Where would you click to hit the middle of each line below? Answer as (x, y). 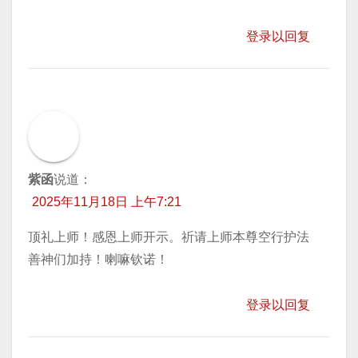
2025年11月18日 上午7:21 (107, 201)
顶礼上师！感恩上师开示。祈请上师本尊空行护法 (169, 237)
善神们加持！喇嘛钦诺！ (98, 259)
